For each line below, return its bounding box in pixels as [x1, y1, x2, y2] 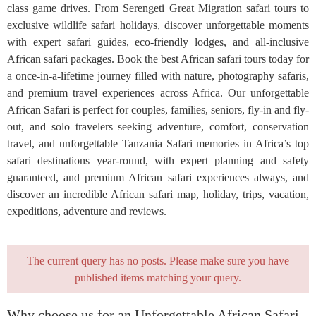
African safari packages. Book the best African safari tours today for [7, 53, 309, 65]
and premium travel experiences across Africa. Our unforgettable [7, 87, 309, 99]
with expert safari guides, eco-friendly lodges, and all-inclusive [7, 36, 309, 48]
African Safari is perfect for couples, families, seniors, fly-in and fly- [7, 104, 309, 116]
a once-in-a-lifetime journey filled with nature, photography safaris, [7, 70, 309, 82]
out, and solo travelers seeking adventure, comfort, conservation [7, 121, 309, 133]
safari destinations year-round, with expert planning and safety [7, 154, 309, 166]
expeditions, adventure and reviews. [7, 205, 169, 217]
